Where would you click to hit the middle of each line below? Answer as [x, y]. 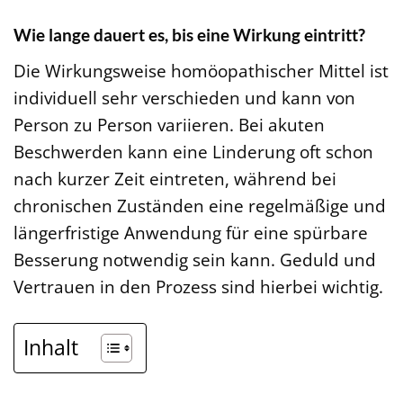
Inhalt [51, 347]
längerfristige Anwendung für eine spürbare [191, 232]
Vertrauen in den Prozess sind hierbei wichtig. [198, 286]
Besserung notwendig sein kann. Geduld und [195, 259]
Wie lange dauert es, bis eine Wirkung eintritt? [189, 34]
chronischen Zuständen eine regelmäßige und [200, 205]
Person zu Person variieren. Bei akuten [169, 124]
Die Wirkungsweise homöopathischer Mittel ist [201, 70]
